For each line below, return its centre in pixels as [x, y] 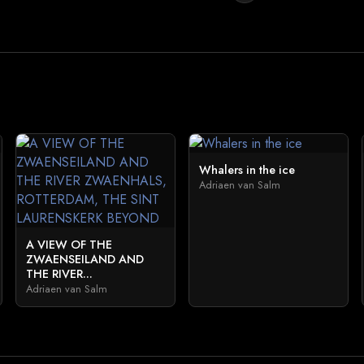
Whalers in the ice [247, 170]
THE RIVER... [59, 274]
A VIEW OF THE [69, 245]
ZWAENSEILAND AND [84, 259]
